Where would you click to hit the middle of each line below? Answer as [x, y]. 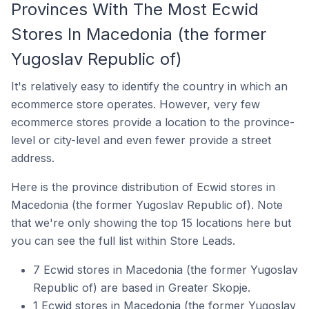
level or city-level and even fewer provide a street [141, 140]
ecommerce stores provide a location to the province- [153, 122]
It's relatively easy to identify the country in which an [149, 86]
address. [33, 158]
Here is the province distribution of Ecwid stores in [143, 187]
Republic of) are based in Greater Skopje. [142, 287]
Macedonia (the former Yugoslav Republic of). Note [147, 205]
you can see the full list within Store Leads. [123, 240]
